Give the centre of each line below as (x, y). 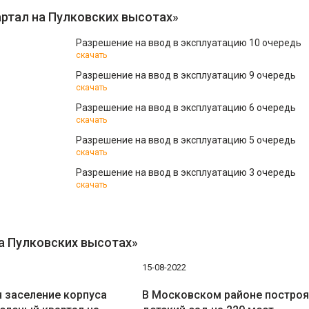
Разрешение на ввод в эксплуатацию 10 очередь (189, 43)
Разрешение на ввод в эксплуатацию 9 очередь (186, 75)
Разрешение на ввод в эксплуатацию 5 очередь (186, 140)
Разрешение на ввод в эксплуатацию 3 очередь (186, 172)
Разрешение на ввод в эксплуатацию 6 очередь (186, 108)
